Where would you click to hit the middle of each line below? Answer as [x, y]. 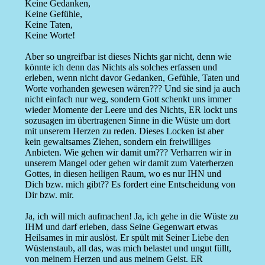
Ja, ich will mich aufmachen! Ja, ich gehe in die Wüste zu [131, 216]
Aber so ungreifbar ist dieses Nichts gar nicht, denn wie [128, 57]
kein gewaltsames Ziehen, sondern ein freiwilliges [117, 142]
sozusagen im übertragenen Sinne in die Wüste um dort [127, 121]
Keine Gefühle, [53, 14]
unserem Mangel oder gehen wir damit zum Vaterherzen [129, 163]
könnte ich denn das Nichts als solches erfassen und [121, 67]
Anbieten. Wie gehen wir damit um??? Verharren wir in [128, 153]
